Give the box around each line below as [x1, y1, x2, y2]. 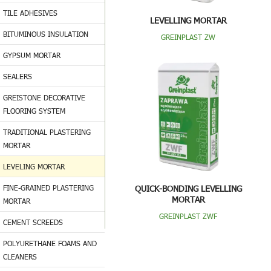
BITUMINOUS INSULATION [3, 29, 88, 39]
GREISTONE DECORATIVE [3, 93, 85, 102]
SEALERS [3, 71, 32, 81]
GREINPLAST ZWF [159, 211, 218, 221]
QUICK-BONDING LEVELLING [134, 183, 242, 194]
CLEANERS [3, 252, 37, 261]
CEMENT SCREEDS [3, 217, 63, 227]
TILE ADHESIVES [3, 8, 57, 18]
